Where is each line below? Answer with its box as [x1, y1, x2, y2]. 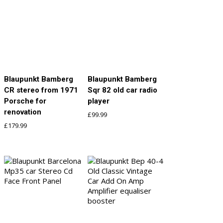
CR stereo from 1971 [4, 85, 78, 95]
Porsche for [4, 96, 46, 106]
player [88, 96, 110, 106]
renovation [4, 107, 41, 116]
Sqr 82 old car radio [88, 85, 158, 95]
